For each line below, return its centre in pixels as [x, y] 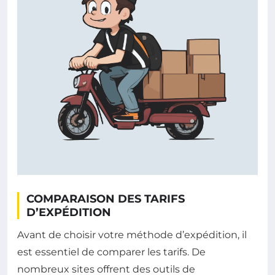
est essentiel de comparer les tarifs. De [111, 252]
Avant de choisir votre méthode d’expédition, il [132, 234]
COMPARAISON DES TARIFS [106, 199]
